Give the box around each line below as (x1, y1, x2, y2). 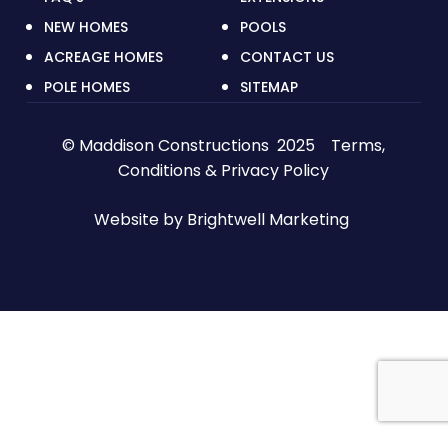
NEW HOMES (43, 16, 128, 37)
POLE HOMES (43, 76, 130, 97)
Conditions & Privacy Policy (118, 158, 330, 182)
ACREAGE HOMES (43, 46, 163, 67)
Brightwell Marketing (187, 207, 354, 231)
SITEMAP (240, 76, 299, 97)
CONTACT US (240, 46, 335, 67)
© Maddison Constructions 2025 (62, 133, 328, 157)
